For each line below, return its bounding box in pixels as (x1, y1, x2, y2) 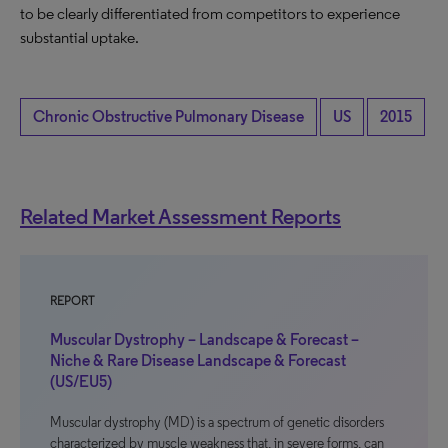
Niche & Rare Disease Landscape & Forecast (50, 351, 346, 370)
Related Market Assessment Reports (20, 203, 341, 229)
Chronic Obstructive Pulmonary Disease (33, 107, 304, 126)
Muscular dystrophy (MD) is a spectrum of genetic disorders (50, 414, 384, 431)
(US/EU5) (50, 372, 112, 391)
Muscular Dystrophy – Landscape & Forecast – (50, 330, 359, 349)
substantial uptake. (20, 28, 139, 47)
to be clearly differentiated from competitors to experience (20, 4, 400, 23)
